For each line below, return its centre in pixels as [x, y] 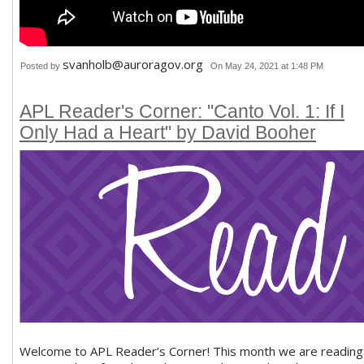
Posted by [41, 66]
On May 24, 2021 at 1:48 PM [267, 66]
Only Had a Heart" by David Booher [168, 133]
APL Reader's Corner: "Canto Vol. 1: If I [182, 112]
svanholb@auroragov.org [133, 64]
